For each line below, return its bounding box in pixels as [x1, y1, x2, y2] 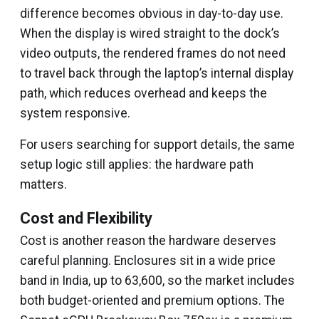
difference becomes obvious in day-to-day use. [20, 6, 283, 21]
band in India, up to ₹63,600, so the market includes [20, 273, 295, 288]
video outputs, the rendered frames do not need [20, 46, 286, 61]
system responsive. [20, 106, 130, 120]
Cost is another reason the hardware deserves [20, 234, 276, 248]
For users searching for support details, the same [20, 137, 295, 152]
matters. [20, 177, 67, 192]
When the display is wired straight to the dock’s [20, 26, 280, 41]
